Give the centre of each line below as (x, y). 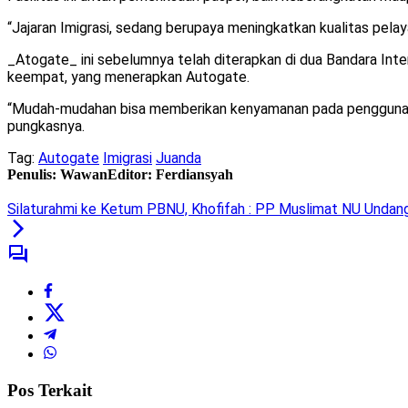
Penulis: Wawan (57, 175)
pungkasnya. (46, 127)
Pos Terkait (50, 391)
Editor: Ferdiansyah (170, 175)
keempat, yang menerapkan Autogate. (128, 77)
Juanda (178, 158)
